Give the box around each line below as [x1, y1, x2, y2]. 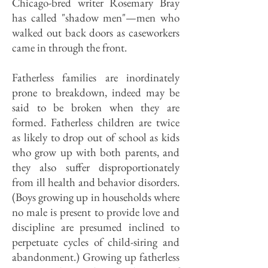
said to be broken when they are [12, 100, 179, 115]
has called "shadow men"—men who [12, 10, 179, 25]
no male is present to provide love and [12, 205, 179, 220]
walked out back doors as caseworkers [12, 25, 179, 40]
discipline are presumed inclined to [12, 220, 179, 234]
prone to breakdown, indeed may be [12, 85, 179, 100]
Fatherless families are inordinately [12, 70, 179, 85]
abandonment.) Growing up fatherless [12, 249, 179, 264]
